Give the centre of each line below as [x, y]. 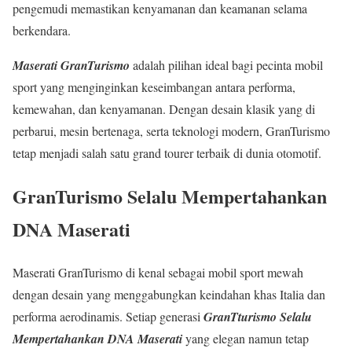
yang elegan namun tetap [246, 339]
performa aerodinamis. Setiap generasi [108, 317]
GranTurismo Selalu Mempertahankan [170, 196]
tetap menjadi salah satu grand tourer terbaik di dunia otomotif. [167, 153]
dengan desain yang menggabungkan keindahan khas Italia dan [169, 295]
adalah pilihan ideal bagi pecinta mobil [226, 65]
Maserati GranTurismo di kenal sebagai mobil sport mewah [158, 273]
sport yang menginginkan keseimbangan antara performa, [154, 87]
